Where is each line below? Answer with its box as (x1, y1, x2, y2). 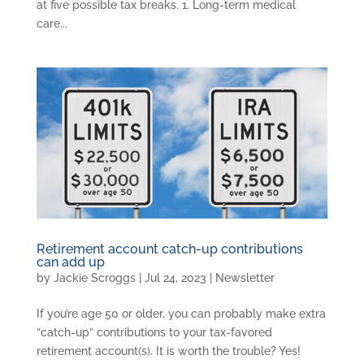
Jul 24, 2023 (144, 271, 206, 285)
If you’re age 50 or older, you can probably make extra (36, 307, 326, 321)
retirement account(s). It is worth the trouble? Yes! (36, 344, 301, 358)
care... (36, 16, 67, 30)
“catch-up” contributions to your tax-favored (36, 326, 272, 340)
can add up (36, 254, 105, 271)
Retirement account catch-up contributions (36, 241, 303, 258)
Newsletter (214, 271, 275, 285)
